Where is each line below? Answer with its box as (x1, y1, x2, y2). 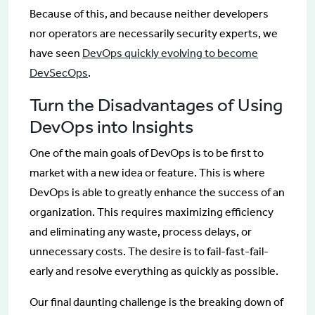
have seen (30, 46, 82, 60)
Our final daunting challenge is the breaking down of (30, 295, 283, 309)
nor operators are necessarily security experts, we (30, 26, 278, 40)
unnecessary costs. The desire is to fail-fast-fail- (30, 244, 269, 258)
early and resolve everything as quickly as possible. (30, 264, 278, 278)
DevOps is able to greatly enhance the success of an (30, 185, 285, 199)
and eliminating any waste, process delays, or (30, 224, 252, 238)
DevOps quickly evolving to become (82, 46, 258, 60)
